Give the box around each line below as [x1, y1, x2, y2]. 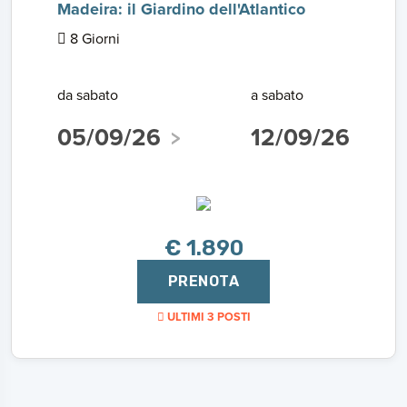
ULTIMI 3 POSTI [164, 308, 251, 325]
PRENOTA [167, 273, 240, 290]
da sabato [57, 84, 118, 104]
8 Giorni [66, 28, 120, 48]
